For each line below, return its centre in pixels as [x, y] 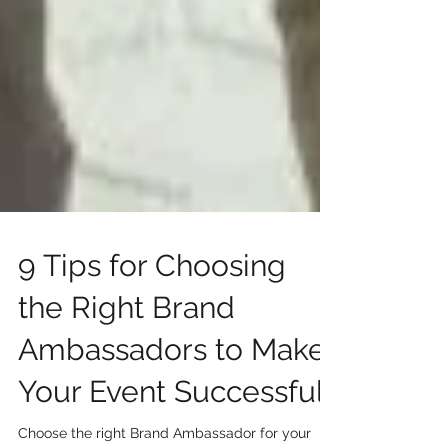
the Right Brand [126, 347]
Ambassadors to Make [172, 389]
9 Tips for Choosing [152, 305]
